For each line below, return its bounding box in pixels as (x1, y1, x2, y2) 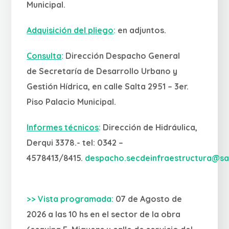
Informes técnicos (27, 122, 99, 132)
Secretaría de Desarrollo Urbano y (39, 66, 178, 76)
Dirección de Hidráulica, (103, 122, 198, 132)
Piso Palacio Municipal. (27, 97, 117, 107)
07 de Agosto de (116, 194, 182, 204)
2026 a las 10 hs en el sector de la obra (27, 209, 181, 219)
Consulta (27, 51, 62, 61)
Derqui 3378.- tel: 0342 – (27, 138, 124, 148)
